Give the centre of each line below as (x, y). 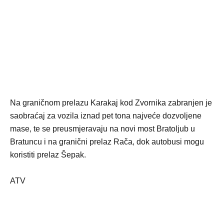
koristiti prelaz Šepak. (48, 154)
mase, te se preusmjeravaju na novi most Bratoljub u (102, 128)
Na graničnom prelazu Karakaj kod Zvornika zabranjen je (111, 102)
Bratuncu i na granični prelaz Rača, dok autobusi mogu (107, 141)
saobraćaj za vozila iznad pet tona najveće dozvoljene (106, 115)
